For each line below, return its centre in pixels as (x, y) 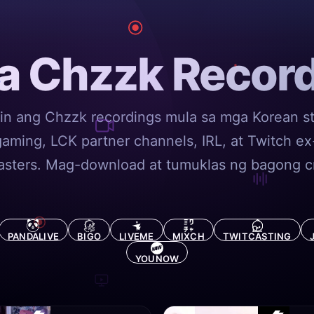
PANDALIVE (33, 237)
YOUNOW (157, 259)
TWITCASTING (257, 237)
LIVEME (137, 237)
